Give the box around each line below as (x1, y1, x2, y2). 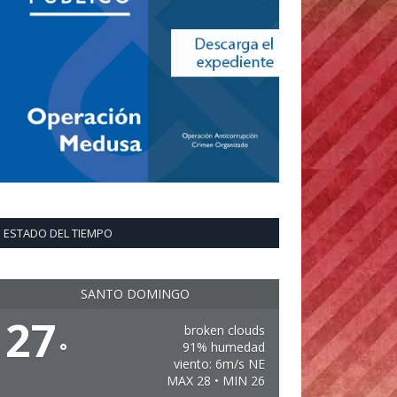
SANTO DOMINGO (81, 285, 190, 302)
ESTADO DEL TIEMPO (4, 225, 113, 241)
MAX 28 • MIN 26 (166, 372, 265, 389)
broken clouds (183, 322, 265, 339)
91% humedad (182, 339, 265, 355)
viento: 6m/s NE (173, 355, 265, 372)
